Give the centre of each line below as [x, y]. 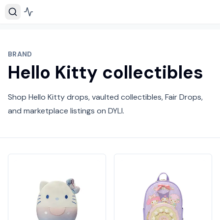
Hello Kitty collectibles [106, 72]
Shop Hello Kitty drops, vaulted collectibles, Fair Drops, [105, 97]
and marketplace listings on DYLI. [66, 111]
